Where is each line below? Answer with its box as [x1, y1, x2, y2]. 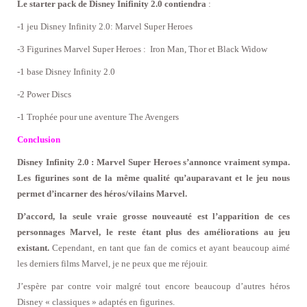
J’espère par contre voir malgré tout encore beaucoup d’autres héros [17, 281, 290, 292]
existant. [17, 243, 49, 254]
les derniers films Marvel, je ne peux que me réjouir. [17, 258, 208, 269]
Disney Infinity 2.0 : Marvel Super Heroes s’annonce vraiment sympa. [17, 157, 290, 168]
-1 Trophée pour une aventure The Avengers [17, 112, 181, 123]
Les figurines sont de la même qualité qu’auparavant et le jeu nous [17, 173, 290, 184]
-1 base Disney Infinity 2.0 [17, 66, 117, 77]
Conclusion [17, 134, 60, 145]
